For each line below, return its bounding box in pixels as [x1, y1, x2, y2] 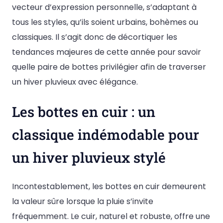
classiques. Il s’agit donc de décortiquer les [12, 31, 177, 43]
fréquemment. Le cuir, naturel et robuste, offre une [12, 210, 210, 222]
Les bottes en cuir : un [12, 102, 155, 121]
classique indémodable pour [12, 125, 199, 144]
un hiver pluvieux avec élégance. [12, 76, 138, 88]
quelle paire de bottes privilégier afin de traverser [12, 61, 206, 73]
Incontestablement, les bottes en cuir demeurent [12, 180, 206, 192]
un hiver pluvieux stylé [12, 148, 166, 167]
